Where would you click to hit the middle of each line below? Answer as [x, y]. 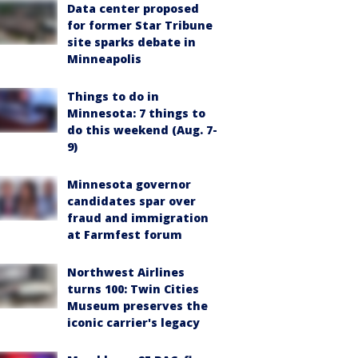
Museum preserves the [137, 306]
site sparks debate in [131, 42]
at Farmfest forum [125, 235]
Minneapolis [104, 59]
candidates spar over [131, 201]
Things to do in [113, 96]
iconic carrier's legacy [133, 322]
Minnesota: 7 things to [136, 113]
